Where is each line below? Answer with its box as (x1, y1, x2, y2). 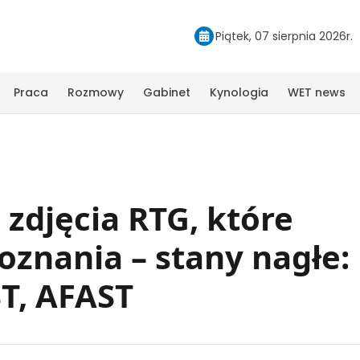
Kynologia (210, 84, 268, 100)
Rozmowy (67, 84, 124, 100)
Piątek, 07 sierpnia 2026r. (215, 27, 353, 44)
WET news (288, 84, 346, 100)
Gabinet (143, 84, 190, 100)
